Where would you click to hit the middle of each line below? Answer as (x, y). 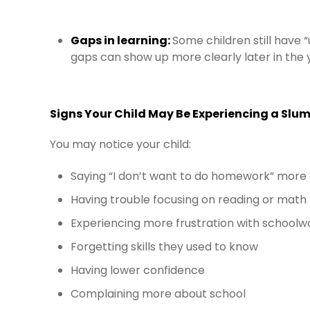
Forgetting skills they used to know (164, 247)
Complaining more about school (158, 294)
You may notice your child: (120, 144)
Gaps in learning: (121, 40)
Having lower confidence (138, 270)
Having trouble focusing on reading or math (189, 200)
